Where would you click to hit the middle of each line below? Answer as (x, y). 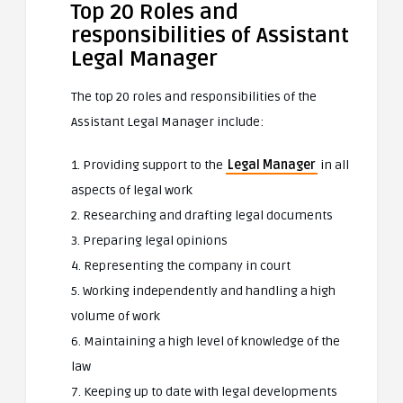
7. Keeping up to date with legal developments (204, 392)
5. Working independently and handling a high (203, 291)
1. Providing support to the (148, 165)
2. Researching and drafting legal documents (202, 215)
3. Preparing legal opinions (149, 241)
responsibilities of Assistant (210, 36)
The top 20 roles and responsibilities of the (194, 97)
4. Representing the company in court (181, 266)
